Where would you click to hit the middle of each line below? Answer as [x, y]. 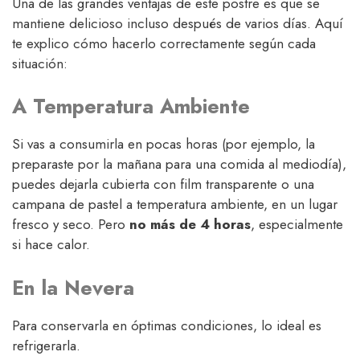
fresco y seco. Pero [71, 225]
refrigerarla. [46, 345]
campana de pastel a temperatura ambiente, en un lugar [175, 205]
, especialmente [297, 225]
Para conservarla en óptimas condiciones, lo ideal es [167, 325]
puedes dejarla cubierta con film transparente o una [163, 184]
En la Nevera [73, 287]
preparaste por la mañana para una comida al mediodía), [179, 164]
